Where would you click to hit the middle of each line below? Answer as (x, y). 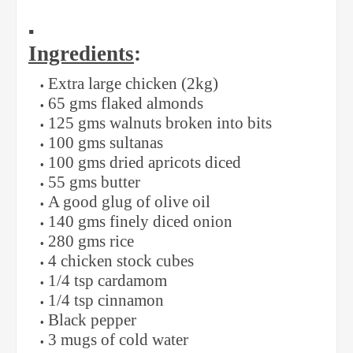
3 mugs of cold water (118, 340)
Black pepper (94, 320)
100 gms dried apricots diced (145, 163)
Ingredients (81, 54)
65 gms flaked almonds (126, 104)
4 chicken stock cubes (123, 261)
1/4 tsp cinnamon (108, 301)
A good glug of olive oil (131, 202)
